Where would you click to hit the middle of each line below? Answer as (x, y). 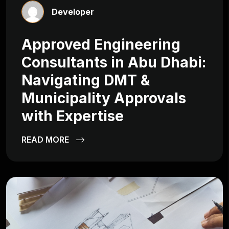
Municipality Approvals (104, 98)
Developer (73, 12)
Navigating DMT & (86, 80)
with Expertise (73, 116)
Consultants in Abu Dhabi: (114, 62)
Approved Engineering (101, 44)
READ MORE (46, 139)
